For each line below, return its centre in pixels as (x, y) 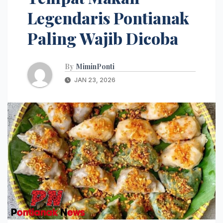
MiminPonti (95, 66)
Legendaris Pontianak (108, 17)
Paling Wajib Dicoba (103, 38)
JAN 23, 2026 (94, 80)
